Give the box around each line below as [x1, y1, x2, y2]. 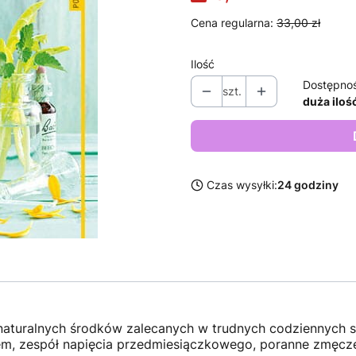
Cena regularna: [191, 16, 273, 30]
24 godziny [277, 178, 339, 192]
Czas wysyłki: [207, 178, 277, 192]
